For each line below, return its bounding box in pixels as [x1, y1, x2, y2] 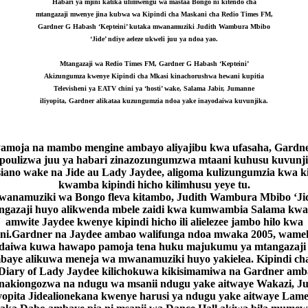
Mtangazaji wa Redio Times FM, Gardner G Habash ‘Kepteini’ [59, 59, 249, 67]
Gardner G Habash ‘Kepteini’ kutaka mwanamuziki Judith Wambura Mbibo [38, 22, 270, 30]
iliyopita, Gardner [40, 96, 96, 104]
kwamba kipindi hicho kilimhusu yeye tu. [58, 178, 250, 190]
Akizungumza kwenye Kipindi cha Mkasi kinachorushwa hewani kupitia [44, 71, 264, 80]
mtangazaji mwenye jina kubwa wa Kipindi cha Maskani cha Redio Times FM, [35, 10, 273, 18]
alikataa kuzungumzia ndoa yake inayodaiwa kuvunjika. [96, 96, 268, 104]
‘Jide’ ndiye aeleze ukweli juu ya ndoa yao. [90, 34, 218, 43]
